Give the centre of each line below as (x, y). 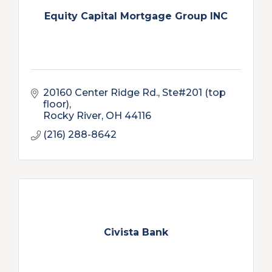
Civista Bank (136, 232)
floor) (56, 104)
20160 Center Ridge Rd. (100, 93)
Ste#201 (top (194, 93)
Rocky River (72, 116)
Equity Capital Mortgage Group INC (136, 16)
